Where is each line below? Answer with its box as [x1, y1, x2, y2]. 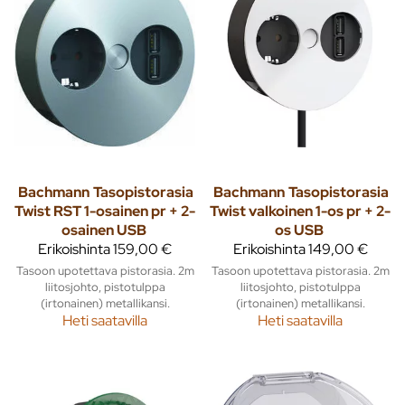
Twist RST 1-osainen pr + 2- [14, 201, 195, 221]
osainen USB [61, 220, 146, 240]
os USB [275, 220, 324, 240]
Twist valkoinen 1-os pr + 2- [210, 201, 391, 221]
